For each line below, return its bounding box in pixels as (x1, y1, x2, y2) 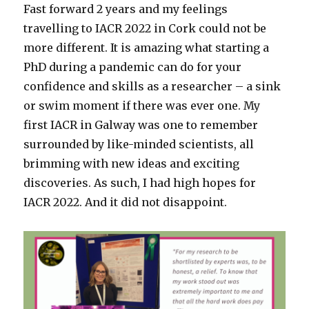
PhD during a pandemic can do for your (23, 59, 242, 74)
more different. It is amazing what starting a (23, 40, 270, 54)
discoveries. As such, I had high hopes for (23, 175, 257, 190)
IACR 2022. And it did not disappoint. (23, 195, 228, 209)
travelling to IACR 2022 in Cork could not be (23, 21, 267, 35)
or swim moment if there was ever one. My (23, 98, 261, 112)
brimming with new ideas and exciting (23, 156, 240, 170)
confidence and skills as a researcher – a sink (23, 79, 281, 93)
